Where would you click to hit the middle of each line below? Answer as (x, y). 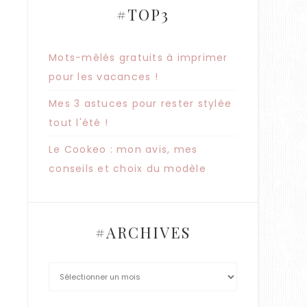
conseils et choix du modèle (127, 169)
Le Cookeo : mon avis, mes (123, 150)
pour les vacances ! (103, 77)
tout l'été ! (78, 123)
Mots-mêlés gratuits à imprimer (138, 58)
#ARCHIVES (143, 233)
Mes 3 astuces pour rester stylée (140, 104)
